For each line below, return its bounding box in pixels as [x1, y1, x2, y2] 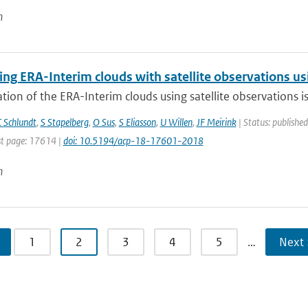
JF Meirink [196, 115, 236, 129]
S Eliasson [118, 115, 156, 129]
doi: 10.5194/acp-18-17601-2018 [63, 134, 203, 147]
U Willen [159, 115, 192, 129]
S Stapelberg [40, 115, 89, 129]
